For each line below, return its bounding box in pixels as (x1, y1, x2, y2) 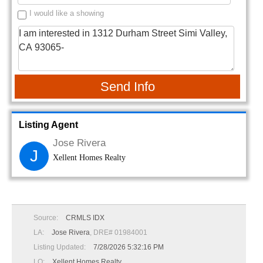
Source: (33, 214, 60, 222)
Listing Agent (19, 120, 78, 130)
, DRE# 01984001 (90, 228, 147, 237)
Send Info (100, 79, 155, 95)
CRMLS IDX (66, 214, 104, 222)
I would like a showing (29, 9, 104, 18)
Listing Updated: (33, 243, 87, 252)
